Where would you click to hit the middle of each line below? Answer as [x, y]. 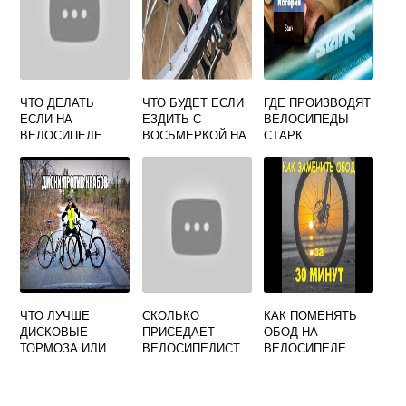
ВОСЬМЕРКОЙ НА [194, 135]
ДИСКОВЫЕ [54, 332]
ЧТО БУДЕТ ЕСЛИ [193, 102]
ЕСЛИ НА [47, 119]
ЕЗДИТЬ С [171, 119]
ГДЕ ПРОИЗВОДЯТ [318, 102]
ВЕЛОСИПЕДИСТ [191, 348]
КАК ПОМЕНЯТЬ [311, 315]
